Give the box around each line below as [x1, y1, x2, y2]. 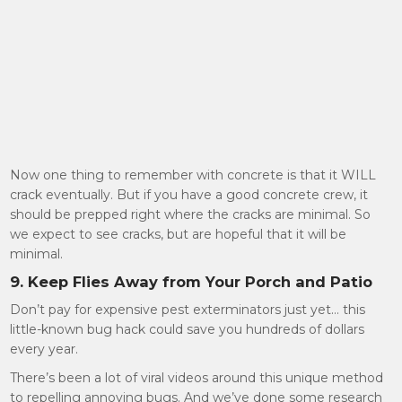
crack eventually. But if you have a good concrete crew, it [10, 187, 369, 203]
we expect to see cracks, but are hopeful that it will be [10, 226, 347, 242]
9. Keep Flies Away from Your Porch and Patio [10, 273, 373, 291]
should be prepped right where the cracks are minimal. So [10, 206, 371, 223]
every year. [10, 341, 79, 357]
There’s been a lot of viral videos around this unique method [10, 370, 384, 386]
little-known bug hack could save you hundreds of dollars [10, 321, 365, 337]
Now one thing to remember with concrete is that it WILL [10, 167, 377, 183]
